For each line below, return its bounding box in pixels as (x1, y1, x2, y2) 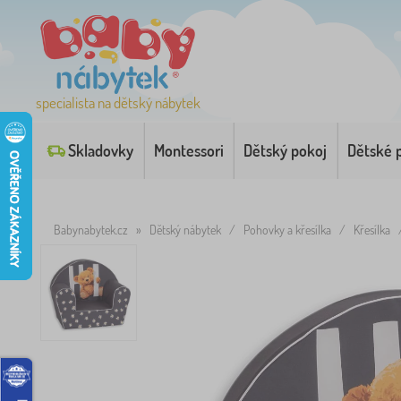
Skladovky (68, 141, 134, 160)
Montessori (153, 141, 224, 160)
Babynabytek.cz (54, 222, 128, 237)
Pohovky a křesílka (243, 222, 331, 237)
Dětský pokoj (243, 141, 328, 160)
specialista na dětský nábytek (36, 93, 200, 112)
